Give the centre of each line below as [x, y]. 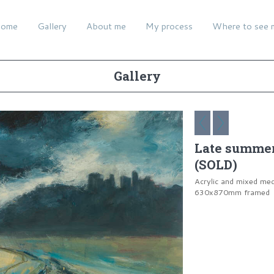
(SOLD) [216, 165]
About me [106, 26]
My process [169, 26]
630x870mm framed [232, 192]
